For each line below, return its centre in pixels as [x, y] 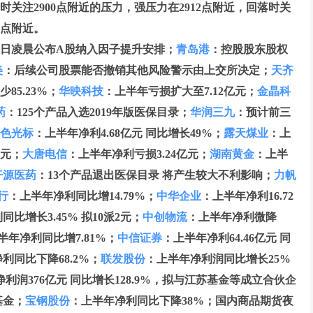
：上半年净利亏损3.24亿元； [138, 154]
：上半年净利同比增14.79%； [82, 196]
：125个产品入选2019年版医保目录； [98, 112]
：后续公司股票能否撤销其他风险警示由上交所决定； [137, 70]
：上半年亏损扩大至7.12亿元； [180, 91]
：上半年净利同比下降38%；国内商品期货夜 [182, 301]
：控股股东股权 [249, 49]
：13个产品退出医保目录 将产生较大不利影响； [155, 175]
